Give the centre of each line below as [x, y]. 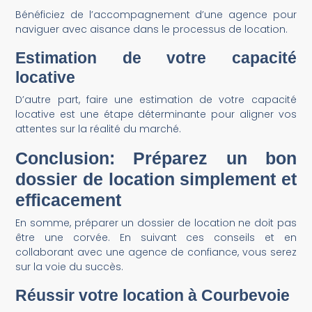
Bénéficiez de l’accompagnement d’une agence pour [156, 14]
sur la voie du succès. [70, 266]
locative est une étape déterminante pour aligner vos [156, 114]
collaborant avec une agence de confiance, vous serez [156, 252]
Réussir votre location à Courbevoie [153, 295]
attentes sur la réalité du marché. [99, 128]
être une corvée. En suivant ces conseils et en [156, 237]
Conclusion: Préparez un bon [156, 158]
